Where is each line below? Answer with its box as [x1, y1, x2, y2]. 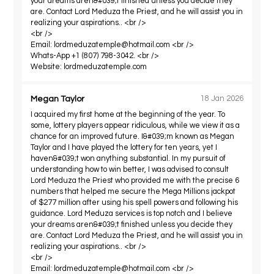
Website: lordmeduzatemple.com [31, 62, 147, 71]
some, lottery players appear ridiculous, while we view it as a [31, 121, 240, 130]
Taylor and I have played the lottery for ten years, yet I [31, 143, 218, 152]
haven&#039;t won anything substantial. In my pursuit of [31, 154, 226, 163]
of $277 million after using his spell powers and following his [31, 198, 239, 207]
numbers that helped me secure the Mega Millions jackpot [31, 187, 236, 196]
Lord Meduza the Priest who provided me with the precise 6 [31, 176, 240, 185]
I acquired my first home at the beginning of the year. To [31, 110, 226, 119]
